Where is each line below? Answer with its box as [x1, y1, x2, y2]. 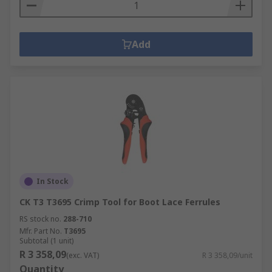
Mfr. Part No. [19, 226, 62, 236]
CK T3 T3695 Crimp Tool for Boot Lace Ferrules [19, 196, 220, 208]
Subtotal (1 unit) [19, 236, 73, 246]
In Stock [36, 176, 69, 186]
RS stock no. [19, 214, 61, 224]
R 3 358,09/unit [202, 250, 253, 260]
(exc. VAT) [66, 250, 99, 260]
